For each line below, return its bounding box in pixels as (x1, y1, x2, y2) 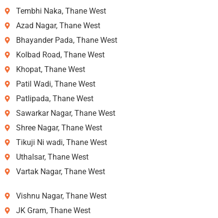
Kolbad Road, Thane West (16, 50, 105, 59)
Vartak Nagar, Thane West (16, 166, 105, 176)
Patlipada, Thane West (16, 93, 93, 103)
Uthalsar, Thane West (16, 152, 89, 162)
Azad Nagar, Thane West (16, 20, 100, 30)
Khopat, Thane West (16, 64, 85, 74)
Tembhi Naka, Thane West (16, 6, 106, 16)
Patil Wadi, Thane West (16, 79, 95, 89)
